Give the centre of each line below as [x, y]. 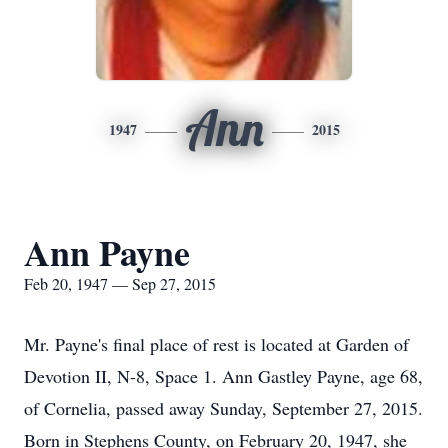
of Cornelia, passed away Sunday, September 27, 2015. [223, 408]
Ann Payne [107, 252]
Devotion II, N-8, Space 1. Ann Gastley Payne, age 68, [223, 376]
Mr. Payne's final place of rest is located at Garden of [216, 344]
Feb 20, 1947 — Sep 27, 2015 [120, 283]
